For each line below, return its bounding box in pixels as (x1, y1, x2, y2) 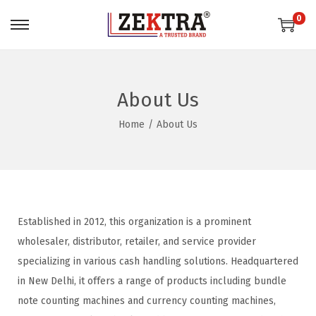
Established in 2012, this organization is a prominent (18, 216, 251, 228)
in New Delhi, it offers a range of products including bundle (18, 275, 286, 287)
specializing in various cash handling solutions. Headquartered (18, 255, 298, 267)
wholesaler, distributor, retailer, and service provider (18, 236, 256, 248)
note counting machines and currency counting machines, (18, 295, 276, 307)
